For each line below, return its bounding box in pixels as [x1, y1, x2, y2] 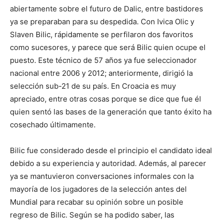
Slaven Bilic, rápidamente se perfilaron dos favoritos [10, 30, 193, 40]
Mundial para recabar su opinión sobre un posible [10, 197, 183, 207]
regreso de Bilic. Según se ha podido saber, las [10, 210, 174, 220]
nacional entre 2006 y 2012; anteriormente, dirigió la [10, 68, 193, 78]
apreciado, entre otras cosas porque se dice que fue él [10, 94, 201, 104]
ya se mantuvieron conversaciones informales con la [10, 171, 194, 181]
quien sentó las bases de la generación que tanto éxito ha [10, 107, 212, 117]
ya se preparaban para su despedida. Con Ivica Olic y [10, 17, 194, 27]
